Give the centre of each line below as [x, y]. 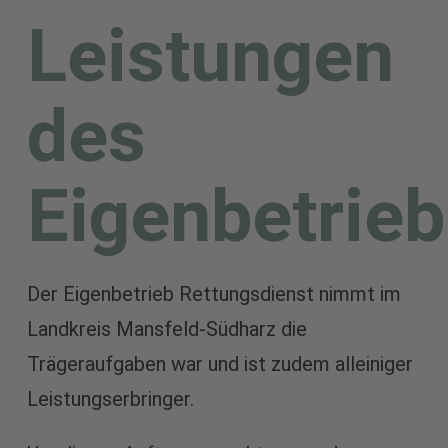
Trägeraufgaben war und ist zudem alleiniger [219, 363]
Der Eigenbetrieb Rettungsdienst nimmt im [213, 293]
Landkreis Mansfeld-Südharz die [166, 328]
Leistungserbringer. [110, 398]
